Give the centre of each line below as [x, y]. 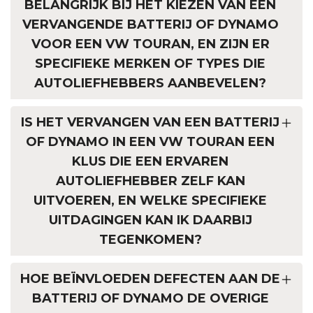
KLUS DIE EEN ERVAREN [150, 162]
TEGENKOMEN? [150, 240]
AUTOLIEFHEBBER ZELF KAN [150, 181]
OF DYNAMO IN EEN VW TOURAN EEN [150, 142]
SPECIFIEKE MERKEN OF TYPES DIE [150, 64]
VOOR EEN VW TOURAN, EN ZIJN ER [150, 44]
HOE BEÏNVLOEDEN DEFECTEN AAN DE [150, 279]
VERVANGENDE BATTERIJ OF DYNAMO [150, 25]
